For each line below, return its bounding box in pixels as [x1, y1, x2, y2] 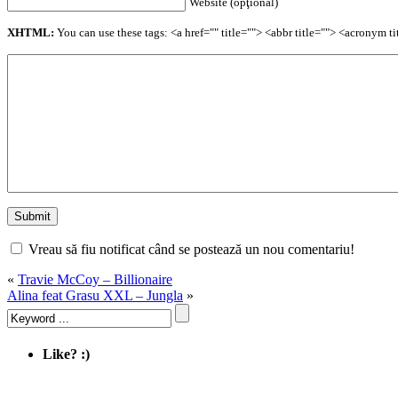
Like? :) [43, 346, 90, 362]
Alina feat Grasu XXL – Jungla [7, 287, 183, 303]
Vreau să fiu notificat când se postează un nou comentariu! [28, 241, 354, 257]
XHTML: [7, 25, 54, 39]
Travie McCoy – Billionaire [18, 271, 172, 287]
